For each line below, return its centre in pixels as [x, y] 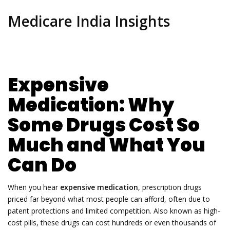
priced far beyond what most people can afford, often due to [109, 199]
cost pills [22, 222]
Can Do [42, 165]
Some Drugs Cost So [104, 125]
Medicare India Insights [89, 21]
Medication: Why [91, 105]
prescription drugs [172, 187]
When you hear [34, 187]
